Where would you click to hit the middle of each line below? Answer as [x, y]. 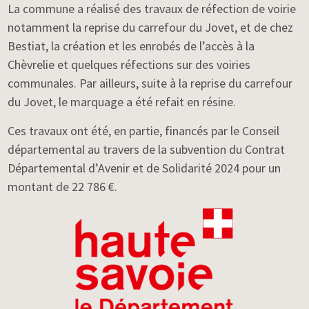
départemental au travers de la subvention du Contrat [147, 149]
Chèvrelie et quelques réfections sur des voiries [129, 64]
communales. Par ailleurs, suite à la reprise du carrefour [150, 83]
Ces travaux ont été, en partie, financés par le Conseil [144, 131]
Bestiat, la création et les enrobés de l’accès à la [131, 46]
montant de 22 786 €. [63, 187]
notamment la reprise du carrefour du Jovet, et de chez [151, 27]
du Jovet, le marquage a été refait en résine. [122, 102]
